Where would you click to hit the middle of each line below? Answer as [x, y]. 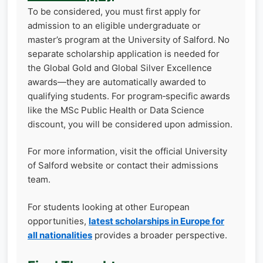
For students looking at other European [109, 207]
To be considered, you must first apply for [114, 11]
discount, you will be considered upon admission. [130, 124]
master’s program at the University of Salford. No [129, 39]
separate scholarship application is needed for [124, 53]
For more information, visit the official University [127, 151]
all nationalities [60, 235]
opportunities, [58, 221]
